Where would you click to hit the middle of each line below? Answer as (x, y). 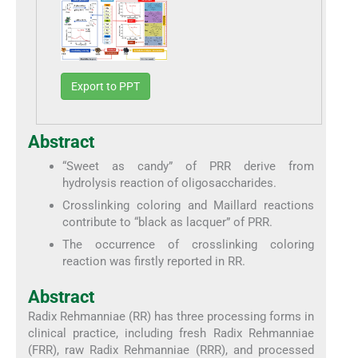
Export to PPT (105, 87)
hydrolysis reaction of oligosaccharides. (170, 183)
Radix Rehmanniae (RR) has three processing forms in (171, 317)
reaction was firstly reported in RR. (154, 262)
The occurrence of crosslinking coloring (189, 245)
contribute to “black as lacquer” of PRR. (168, 222)
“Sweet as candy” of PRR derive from (189, 166)
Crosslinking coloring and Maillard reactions (189, 205)
